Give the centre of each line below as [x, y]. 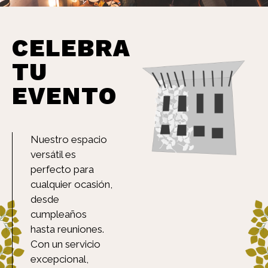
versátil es [53, 154]
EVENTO [65, 96]
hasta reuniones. [67, 229]
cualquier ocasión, [71, 184]
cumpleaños [59, 214]
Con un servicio [66, 244]
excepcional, [60, 259]
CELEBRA [71, 48]
